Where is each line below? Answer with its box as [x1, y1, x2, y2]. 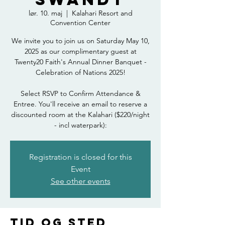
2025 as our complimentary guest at [24, 47, 137, 56]
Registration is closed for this [29, 152, 132, 162]
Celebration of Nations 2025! [35, 68, 126, 77]
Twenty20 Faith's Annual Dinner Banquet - [14, 57, 147, 66]
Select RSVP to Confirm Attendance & [20, 89, 141, 98]
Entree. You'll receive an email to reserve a [14, 99, 147, 108]
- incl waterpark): [54, 121, 107, 130]
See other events [50, 176, 110, 186]
